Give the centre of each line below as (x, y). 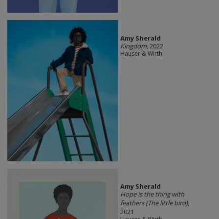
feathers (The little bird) (154, 203)
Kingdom (133, 46)
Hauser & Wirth (141, 53)
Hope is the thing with (152, 194)
